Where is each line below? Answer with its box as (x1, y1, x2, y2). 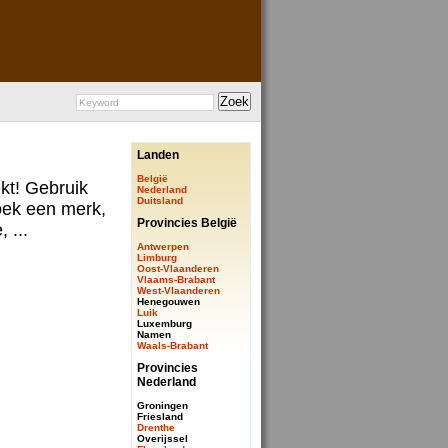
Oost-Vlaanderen (137, 263, 219, 274)
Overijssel (137, 433, 188, 444)
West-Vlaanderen (137, 285, 220, 296)
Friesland (137, 411, 183, 422)
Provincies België (137, 216, 237, 230)
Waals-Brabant (137, 340, 208, 351)
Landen (137, 148, 179, 162)
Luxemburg (137, 318, 192, 329)
